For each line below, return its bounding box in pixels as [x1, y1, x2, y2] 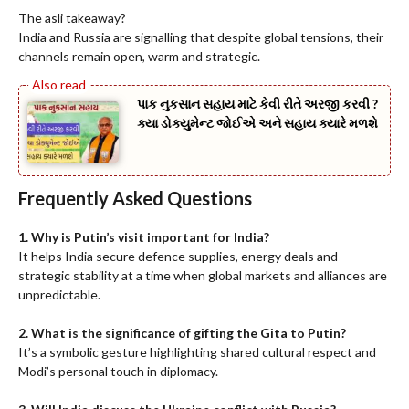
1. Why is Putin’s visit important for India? [18, 228, 269, 245]
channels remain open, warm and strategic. [18, 48, 260, 65]
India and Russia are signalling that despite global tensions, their [18, 29, 383, 46]
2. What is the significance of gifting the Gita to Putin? [18, 324, 346, 341]
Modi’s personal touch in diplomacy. [18, 362, 218, 379]
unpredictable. [18, 286, 100, 302]
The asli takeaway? [18, 10, 126, 26]
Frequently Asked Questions [18, 186, 252, 209]
